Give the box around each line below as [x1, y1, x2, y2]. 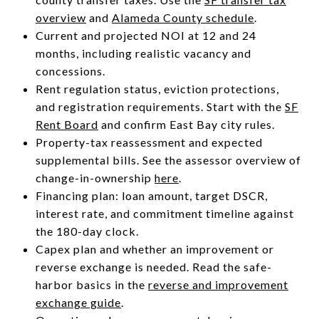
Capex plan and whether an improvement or [35, 241, 274, 256]
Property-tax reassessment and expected [35, 135, 263, 149]
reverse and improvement [147, 277, 288, 291]
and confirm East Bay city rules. [98, 117, 275, 131]
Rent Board [35, 117, 98, 131]
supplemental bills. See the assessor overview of [35, 152, 301, 167]
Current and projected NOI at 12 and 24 [35, 28, 256, 42]
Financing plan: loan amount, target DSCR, [35, 188, 268, 202]
